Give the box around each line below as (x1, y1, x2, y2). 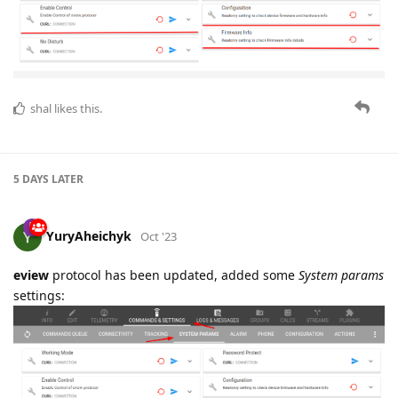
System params (298, 267, 384, 284)
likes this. (52, 100, 102, 117)
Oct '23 (140, 228, 177, 245)
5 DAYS (13, 171, 49, 187)
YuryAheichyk (46, 227, 131, 245)
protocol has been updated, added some (49, 267, 298, 284)
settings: (13, 287, 65, 305)
